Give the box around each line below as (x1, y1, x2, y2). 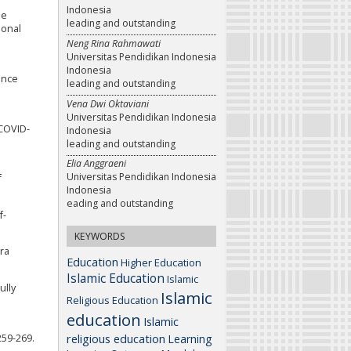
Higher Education (121, 255, 201, 270)
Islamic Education (67, 270, 165, 288)
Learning (168, 331, 212, 347)
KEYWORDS (74, 230, 125, 244)
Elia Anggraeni (67, 157, 126, 171)
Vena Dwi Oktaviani (67, 96, 149, 110)
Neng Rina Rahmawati (67, 37, 161, 50)
